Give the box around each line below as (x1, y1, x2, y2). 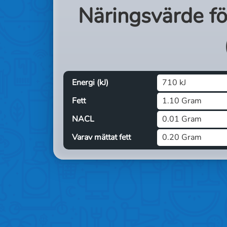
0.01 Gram (162, 113, 202, 125)
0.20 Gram (162, 132, 202, 143)
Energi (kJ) (72, 77, 108, 88)
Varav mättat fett (72, 132, 131, 143)
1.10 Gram (162, 95, 202, 106)
